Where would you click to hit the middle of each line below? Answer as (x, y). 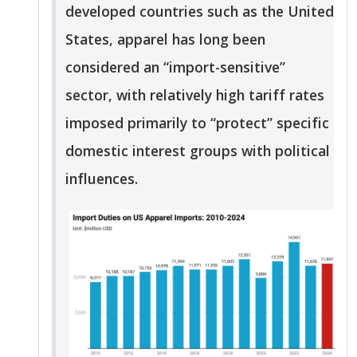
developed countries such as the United (200, 12)
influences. (102, 179)
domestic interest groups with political (198, 151)
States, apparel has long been (165, 39)
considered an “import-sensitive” (175, 67)
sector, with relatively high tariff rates (195, 95)
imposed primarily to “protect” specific (197, 123)
